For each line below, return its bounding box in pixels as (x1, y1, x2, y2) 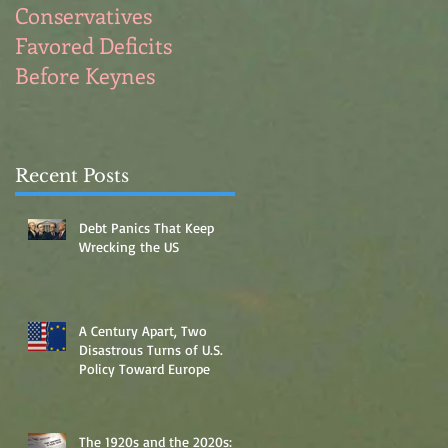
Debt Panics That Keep (79, 218, 214, 236)
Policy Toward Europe (79, 359, 210, 377)
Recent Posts (15, 164, 129, 187)
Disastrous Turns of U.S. (79, 340, 223, 358)
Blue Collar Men (235, 30, 392, 60)
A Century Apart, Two (79, 321, 207, 339)
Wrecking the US (79, 237, 179, 255)
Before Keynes (15, 60, 155, 90)
